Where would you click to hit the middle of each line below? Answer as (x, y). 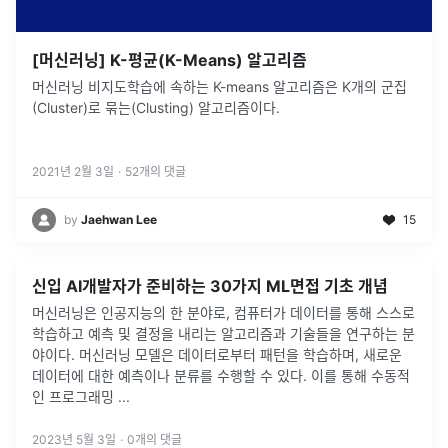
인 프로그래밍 (75, 396)
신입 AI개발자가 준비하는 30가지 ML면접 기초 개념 (210, 285)
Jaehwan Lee (119, 219)
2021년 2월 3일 (73, 171)
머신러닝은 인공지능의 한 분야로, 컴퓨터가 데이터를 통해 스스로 (223, 312)
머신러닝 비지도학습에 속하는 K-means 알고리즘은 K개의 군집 (219, 86)
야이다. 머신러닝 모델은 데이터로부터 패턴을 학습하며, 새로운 (217, 354)
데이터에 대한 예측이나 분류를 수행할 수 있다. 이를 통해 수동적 (221, 375)
